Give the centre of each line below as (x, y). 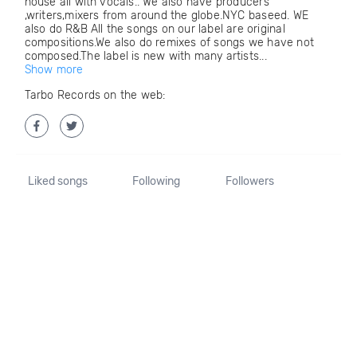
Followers (249, 181)
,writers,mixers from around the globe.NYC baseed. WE (166, 16)
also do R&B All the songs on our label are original (155, 29)
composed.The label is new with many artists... (145, 56)
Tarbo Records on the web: (95, 95)
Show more (54, 70)
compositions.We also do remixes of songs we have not (169, 43)
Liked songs (57, 181)
